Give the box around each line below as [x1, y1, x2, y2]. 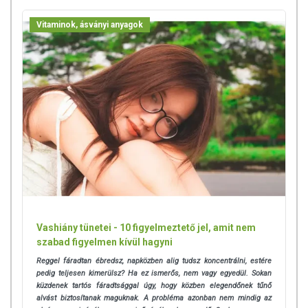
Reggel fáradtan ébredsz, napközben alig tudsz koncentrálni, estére [36, 256, 272, 265]
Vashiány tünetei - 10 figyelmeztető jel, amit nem [36, 221, 256, 233]
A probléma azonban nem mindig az [143, 293, 272, 302]
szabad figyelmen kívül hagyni [36, 236, 173, 247]
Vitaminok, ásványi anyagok [36, 20, 143, 30]
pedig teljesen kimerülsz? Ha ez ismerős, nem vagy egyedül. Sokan [36, 268, 272, 278]
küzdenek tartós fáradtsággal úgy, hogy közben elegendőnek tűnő [36, 280, 272, 290]
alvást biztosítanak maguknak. [36, 293, 144, 302]
